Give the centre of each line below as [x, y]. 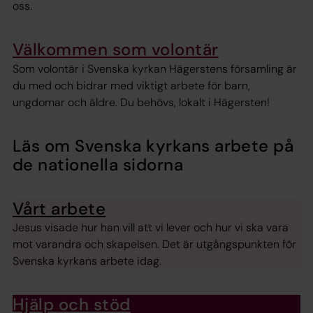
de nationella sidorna [98, 164]
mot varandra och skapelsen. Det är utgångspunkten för [154, 244]
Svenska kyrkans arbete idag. [87, 261]
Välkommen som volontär [116, 50]
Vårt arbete [59, 208]
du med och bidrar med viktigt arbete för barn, [131, 85]
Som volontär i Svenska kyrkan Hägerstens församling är [155, 68]
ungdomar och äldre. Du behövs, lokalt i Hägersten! [141, 102]
